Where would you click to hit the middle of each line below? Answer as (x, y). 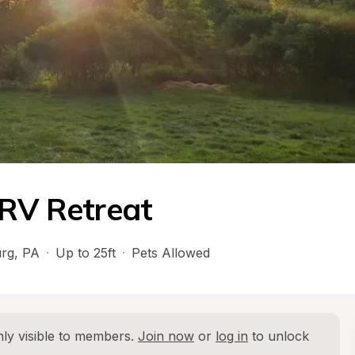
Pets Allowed (171, 253)
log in (232, 336)
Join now (166, 336)
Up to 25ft (86, 253)
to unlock (279, 336)
